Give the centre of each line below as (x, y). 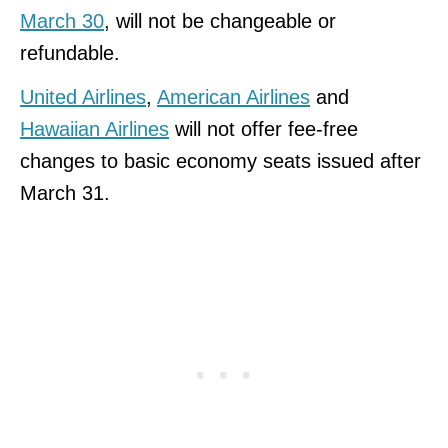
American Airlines (233, 96)
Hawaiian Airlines (94, 128)
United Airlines (83, 96)
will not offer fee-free (263, 128)
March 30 (62, 20)
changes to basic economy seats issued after (220, 160)
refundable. (70, 52)
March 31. (65, 192)
